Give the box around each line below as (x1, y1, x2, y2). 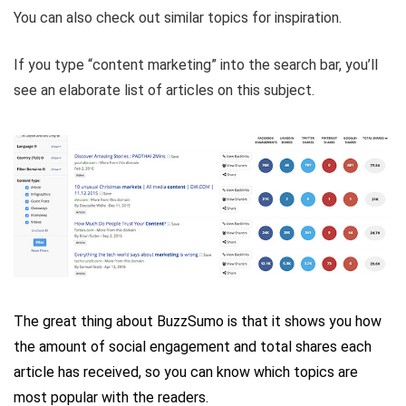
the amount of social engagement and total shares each (14, 338, 372, 356)
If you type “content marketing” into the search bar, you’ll (14, 55, 378, 73)
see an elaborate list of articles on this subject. (14, 81, 314, 99)
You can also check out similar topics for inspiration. (14, 8, 342, 26)
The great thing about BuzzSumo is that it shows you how (14, 313, 382, 331)
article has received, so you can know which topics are (14, 363, 358, 382)
